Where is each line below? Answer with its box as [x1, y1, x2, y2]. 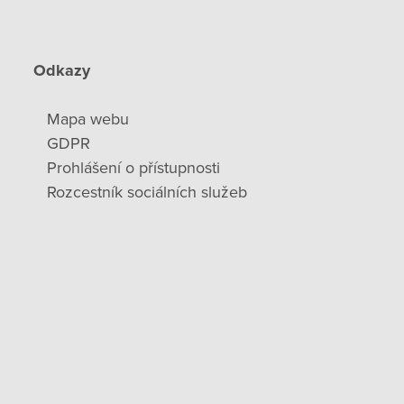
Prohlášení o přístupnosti [47, 157, 221, 178]
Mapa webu [47, 108, 130, 129]
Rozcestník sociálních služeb [47, 181, 248, 202]
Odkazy [33, 60, 91, 80]
